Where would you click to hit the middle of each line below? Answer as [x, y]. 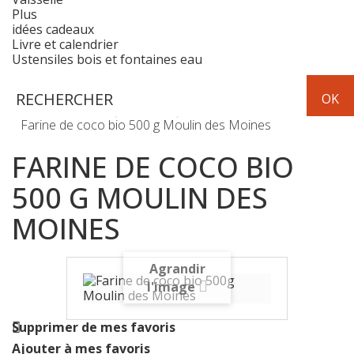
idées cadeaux [53, 30]
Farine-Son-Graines [245, 106]
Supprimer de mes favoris [94, 328]
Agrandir [177, 269]
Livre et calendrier [65, 45]
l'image [171, 287]
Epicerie [150, 106]
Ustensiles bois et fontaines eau [107, 60]
